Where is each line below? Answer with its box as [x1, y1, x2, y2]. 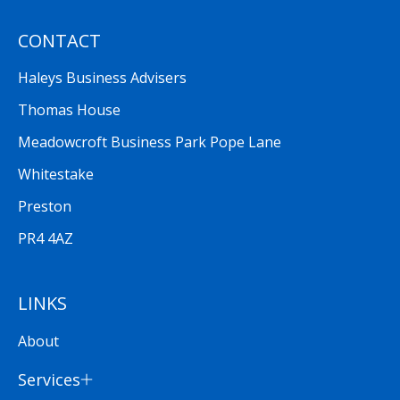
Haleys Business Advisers [18, 68, 187, 88]
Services [18, 368, 80, 390]
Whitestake [18, 164, 94, 185]
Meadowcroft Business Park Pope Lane [18, 132, 281, 153]
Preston [18, 196, 71, 217]
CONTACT [18, 29, 101, 54]
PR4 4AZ [18, 229, 73, 249]
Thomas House [18, 100, 121, 121]
